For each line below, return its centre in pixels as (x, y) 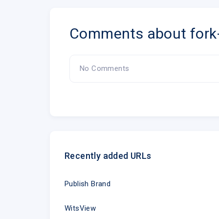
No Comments (105, 68)
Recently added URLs (108, 155)
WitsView (80, 208)
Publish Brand (88, 184)
